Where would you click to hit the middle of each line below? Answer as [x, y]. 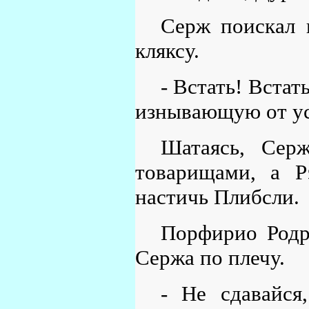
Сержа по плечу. [210, 258]
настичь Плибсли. [217, 197]
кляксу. [167, 51]
